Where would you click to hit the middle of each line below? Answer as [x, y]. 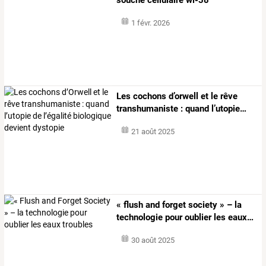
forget [173, 205]
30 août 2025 [153, 240]
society [202, 205]
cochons [149, 96]
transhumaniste [148, 108]
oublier [197, 218]
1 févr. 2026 [150, 23]
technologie [140, 218]
